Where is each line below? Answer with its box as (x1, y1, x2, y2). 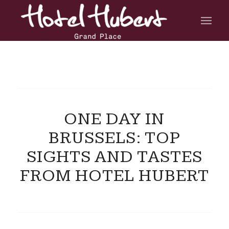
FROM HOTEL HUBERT (19, 166, 209, 186)
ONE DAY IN (64, 109, 165, 129)
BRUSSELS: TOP (48, 128, 180, 148)
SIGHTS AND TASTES (26, 147, 202, 167)
